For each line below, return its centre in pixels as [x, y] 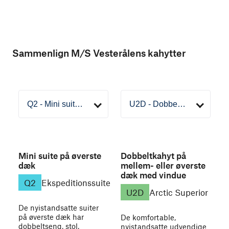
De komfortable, [148, 217]
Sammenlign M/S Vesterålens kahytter [99, 53]
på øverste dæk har [51, 216]
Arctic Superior [179, 192]
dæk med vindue [153, 175]
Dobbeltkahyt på [153, 156]
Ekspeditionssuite [76, 182]
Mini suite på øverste [60, 156]
